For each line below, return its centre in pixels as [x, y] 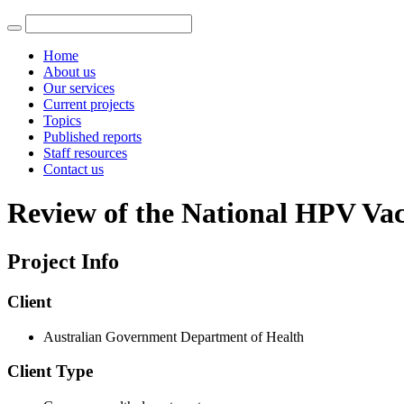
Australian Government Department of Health [174, 336]
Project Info [63, 261]
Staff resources [85, 153]
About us [69, 72]
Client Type [50, 372]
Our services [79, 88]
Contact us [73, 169]
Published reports [92, 137]
